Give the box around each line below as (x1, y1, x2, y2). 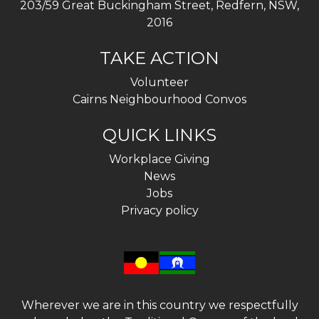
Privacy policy (120, 204, 199, 217)
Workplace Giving (109, 152, 210, 166)
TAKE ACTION (100, 48, 219, 68)
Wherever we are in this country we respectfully (21, 298, 298, 313)
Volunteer (130, 75, 189, 89)
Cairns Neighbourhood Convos (73, 93, 246, 106)
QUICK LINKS (103, 125, 216, 145)
